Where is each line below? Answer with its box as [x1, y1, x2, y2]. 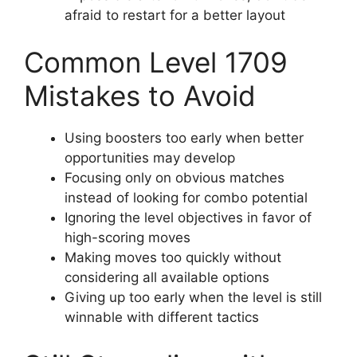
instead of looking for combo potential [65, 190, 308, 206]
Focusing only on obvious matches [65, 170, 284, 186]
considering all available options [65, 269, 269, 286]
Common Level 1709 [24, 45, 288, 80]
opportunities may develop [65, 150, 235, 167]
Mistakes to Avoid [24, 79, 256, 113]
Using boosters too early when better [65, 130, 304, 147]
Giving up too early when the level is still [65, 289, 322, 306]
